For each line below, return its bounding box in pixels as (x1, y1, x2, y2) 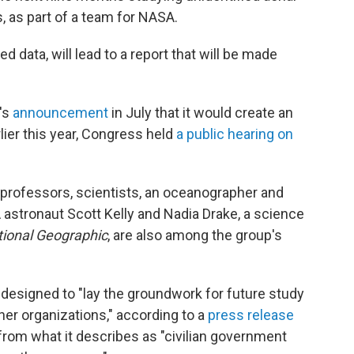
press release (208, 307, 294, 323)
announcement (13, 104, 108, 121)
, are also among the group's (107, 227, 282, 243)
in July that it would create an (108, 104, 293, 121)
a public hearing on (176, 126, 293, 142)
